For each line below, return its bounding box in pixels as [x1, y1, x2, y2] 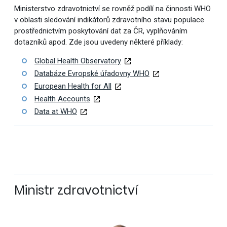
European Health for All [34, 82, 111, 91]
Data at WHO [34, 107, 77, 117]
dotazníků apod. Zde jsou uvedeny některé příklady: [14, 37, 183, 47]
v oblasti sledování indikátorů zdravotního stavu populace [14, 15, 204, 25]
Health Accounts [34, 94, 90, 104]
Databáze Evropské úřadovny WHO [34, 69, 149, 79]
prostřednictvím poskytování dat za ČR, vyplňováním [14, 26, 187, 36]
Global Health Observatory [34, 56, 121, 66]
